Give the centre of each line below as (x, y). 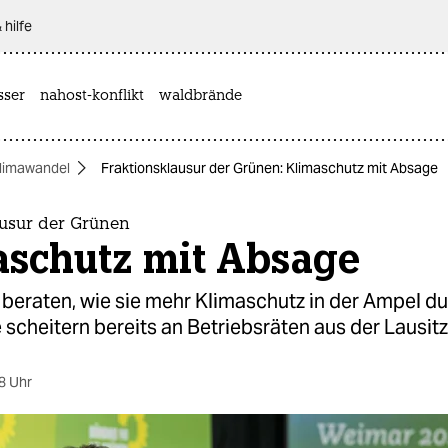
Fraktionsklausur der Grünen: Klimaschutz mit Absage (269, 168)
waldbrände (200, 96)
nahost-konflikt (92, 96)
